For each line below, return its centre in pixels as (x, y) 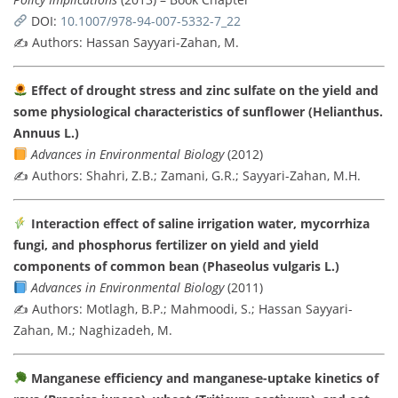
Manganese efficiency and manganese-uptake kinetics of (204, 378)
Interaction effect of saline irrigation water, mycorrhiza (200, 223)
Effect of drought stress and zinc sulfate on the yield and (204, 90)
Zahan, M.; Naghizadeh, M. (93, 330)
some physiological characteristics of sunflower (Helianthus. (198, 111)
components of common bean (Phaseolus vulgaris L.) (176, 266)
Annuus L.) (46, 132)
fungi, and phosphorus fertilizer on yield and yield (166, 244)
